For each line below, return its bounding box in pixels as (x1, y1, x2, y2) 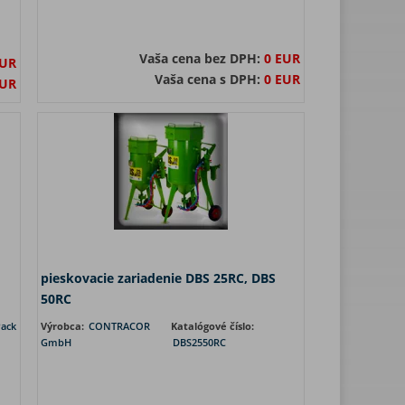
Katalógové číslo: (171, 319, 254, 333)
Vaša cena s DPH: (155, 71, 264, 88)
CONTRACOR (89, 319, 150, 333)
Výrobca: (41, 319, 87, 333)
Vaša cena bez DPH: (139, 50, 264, 67)
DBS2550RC (173, 335, 226, 349)
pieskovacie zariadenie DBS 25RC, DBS (41, 269, 276, 287)
